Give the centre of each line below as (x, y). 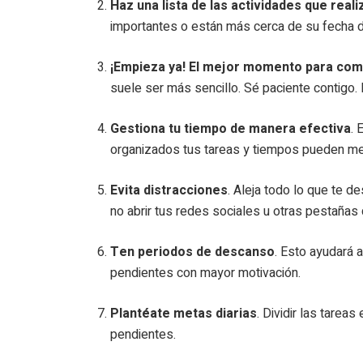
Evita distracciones (169, 190)
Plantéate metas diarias (184, 313)
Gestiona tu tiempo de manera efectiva (231, 128)
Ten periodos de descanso (193, 252)
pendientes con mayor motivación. (206, 273)
